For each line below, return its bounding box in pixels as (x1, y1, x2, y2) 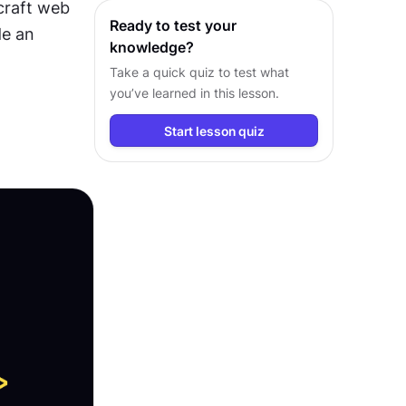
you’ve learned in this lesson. (110, 85, 279, 101)
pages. (110, 8, 150, 24)
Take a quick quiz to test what (110, 64, 289, 80)
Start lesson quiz (163, 122, 265, 139)
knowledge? (110, 38, 194, 56)
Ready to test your (110, 16, 237, 34)
